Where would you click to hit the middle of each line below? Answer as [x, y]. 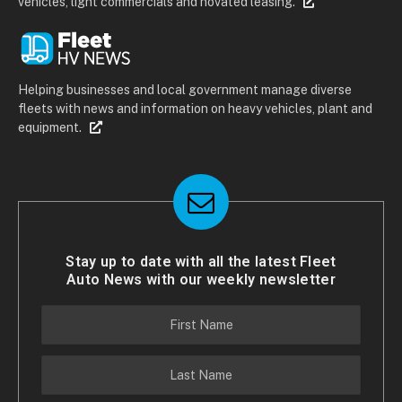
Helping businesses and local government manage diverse [185, 89]
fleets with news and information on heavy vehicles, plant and [195, 108]
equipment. [54, 127]
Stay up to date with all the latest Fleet [201, 261]
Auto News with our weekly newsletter [201, 279]
